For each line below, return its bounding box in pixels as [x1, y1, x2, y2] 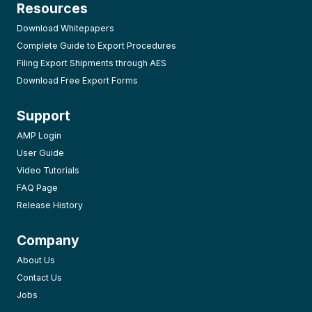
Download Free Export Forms [17, 75, 138, 86]
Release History [17, 199, 83, 210]
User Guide [17, 147, 64, 158]
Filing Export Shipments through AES [17, 57, 166, 68]
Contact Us [17, 272, 62, 283]
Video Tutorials [17, 164, 79, 175]
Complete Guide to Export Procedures [17, 40, 176, 51]
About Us [17, 254, 55, 265]
